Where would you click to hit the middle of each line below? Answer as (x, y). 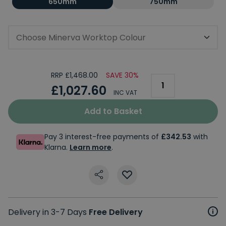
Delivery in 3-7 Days (48, 212)
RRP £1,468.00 (74, 75)
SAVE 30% (122, 75)
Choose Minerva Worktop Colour (81, 37)
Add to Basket (113, 111)
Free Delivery (116, 212)
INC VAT (125, 92)
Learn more (91, 147)
